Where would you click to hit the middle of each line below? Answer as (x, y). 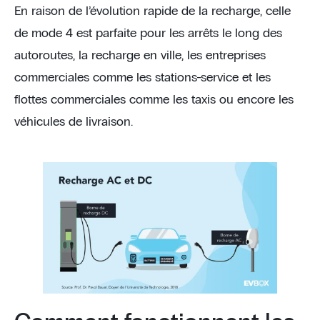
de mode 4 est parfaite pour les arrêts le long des (148, 33)
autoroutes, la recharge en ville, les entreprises (140, 55)
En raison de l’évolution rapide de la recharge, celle (152, 11)
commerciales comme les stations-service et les (142, 77)
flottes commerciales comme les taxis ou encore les (154, 100)
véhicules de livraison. (74, 122)
